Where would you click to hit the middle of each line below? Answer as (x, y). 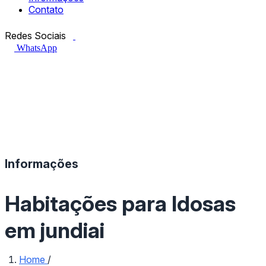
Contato (46, 9)
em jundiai (55, 230)
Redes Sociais (35, 35)
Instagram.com (117, 29)
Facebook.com (102, 29)
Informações (42, 164)
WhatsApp (36, 47)
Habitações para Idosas (120, 203)
